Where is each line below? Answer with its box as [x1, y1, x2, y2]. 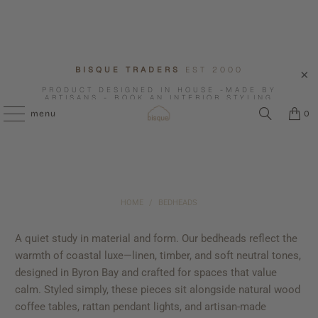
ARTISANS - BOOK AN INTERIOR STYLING [45, 93, 273, 102]
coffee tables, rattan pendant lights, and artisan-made [15, 300, 267, 313]
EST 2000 [185, 65, 243, 75]
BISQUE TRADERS [75, 65, 185, 75]
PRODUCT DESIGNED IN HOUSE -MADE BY [41, 85, 277, 94]
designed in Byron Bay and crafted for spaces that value [15, 266, 278, 279]
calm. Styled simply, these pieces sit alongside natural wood [15, 283, 301, 296]
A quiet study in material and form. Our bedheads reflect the [15, 232, 298, 245]
